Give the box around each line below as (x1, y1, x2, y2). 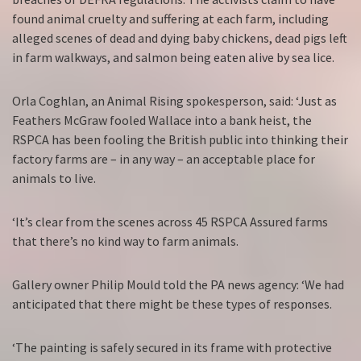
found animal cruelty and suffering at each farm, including (12, 10, 329, 27)
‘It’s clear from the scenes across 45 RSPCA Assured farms (12, 214, 328, 230)
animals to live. (12, 170, 98, 187)
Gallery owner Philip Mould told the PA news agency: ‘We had (12, 276, 344, 293)
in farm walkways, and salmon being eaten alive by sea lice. (12, 49, 337, 66)
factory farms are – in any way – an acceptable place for (12, 151, 315, 168)
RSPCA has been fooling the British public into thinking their (12, 131, 348, 148)
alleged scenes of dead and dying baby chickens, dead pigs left (12, 30, 347, 47)
